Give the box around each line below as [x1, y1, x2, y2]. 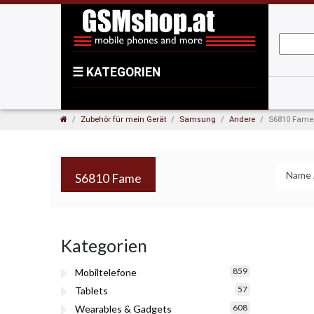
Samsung [179, 115, 216, 124]
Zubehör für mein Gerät [81, 115, 166, 124]
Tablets [75, 285, 108, 297]
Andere [229, 115, 255, 124]
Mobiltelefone [75, 266, 137, 279]
